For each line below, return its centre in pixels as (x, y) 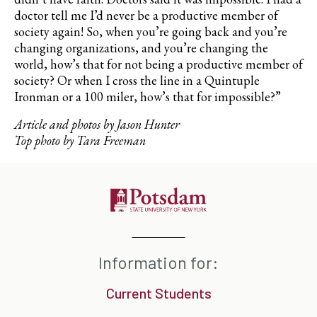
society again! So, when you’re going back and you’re (151, 32)
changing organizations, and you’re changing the (141, 48)
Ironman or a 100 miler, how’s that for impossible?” (148, 97)
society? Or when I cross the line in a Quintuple (137, 81)
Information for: (158, 263)
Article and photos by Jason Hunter (97, 125)
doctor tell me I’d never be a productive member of (146, 16)
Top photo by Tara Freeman (80, 141)
